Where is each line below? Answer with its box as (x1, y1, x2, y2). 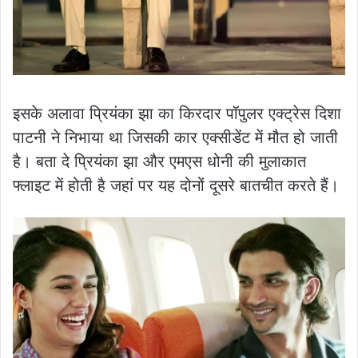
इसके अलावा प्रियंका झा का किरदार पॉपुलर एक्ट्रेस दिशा (13, 103, 341, 123)
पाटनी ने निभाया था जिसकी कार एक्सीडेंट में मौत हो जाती (13, 127, 338, 147)
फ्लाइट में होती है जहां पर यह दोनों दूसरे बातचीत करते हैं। (13, 175, 339, 195)
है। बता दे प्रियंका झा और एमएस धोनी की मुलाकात (13, 151, 306, 171)
